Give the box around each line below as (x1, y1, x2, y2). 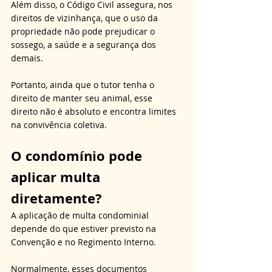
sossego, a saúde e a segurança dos (11, 38, 158, 50)
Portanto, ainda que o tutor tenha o (11, 78, 157, 90)
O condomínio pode (11, 146, 146, 165)
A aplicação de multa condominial (11, 209, 151, 221)
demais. (11, 52, 46, 64)
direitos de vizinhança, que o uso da (11, 12, 160, 24)
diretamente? (11, 188, 102, 208)
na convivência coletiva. (11, 118, 107, 131)
